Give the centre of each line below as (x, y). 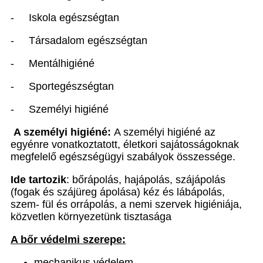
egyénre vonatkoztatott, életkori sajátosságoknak (125, 144)
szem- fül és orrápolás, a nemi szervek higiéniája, (126, 204)
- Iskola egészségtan (65, 18)
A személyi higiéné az (165, 132)
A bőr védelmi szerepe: (68, 240)
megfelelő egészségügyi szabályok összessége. (123, 157)
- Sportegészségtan (62, 86)
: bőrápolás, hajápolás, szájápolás (146, 180)
